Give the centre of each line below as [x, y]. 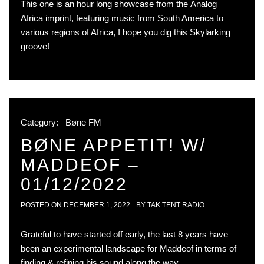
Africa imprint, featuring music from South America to [122, 18]
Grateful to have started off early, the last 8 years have [124, 234]
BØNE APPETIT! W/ [113, 145]
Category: [41, 122]
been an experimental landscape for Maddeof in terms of [128, 248]
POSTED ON [42, 205]
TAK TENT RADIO [176, 205]
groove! [36, 46]
